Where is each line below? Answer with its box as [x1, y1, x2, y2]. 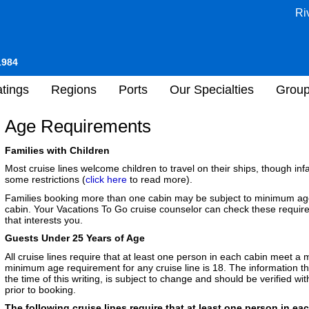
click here [86, 174, 127, 185]
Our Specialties [170, 82, 254, 97]
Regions [51, 82, 97, 97]
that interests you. [5, 214, 83, 226]
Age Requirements [5, 116, 151, 137]
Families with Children [5, 144, 110, 156]
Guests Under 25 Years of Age [5, 232, 145, 243]
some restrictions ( [5, 174, 86, 185]
